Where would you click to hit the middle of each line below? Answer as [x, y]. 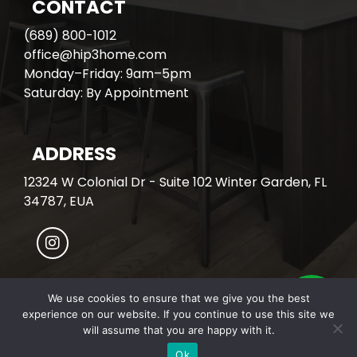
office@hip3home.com [95, 55]
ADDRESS [74, 154]
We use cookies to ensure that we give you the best [178, 298]
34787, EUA [59, 202]
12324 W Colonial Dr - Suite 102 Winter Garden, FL [175, 182]
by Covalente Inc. [233, 345]
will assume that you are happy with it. [178, 330]
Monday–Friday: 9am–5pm [108, 74]
